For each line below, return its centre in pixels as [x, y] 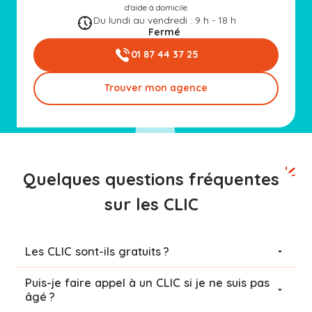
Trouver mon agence [156, 88]
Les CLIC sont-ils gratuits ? [97, 251]
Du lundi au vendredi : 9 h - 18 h [164, 20]
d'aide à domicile [156, 7]
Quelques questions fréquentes [151, 179]
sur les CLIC [151, 204]
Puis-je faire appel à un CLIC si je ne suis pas [147, 282]
